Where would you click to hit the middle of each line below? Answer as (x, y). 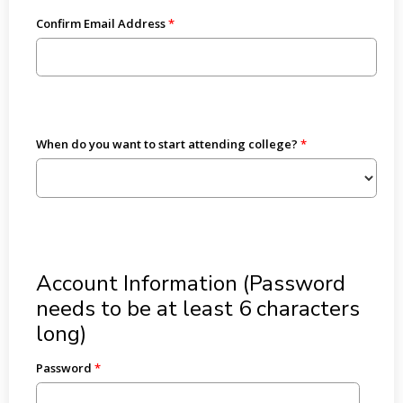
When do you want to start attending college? (166, 144)
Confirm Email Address (100, 23)
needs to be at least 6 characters (197, 309)
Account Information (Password (190, 284)
